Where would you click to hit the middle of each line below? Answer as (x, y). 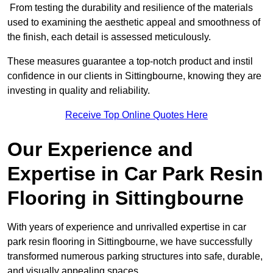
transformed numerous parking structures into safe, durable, (135, 257)
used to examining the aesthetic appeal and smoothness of (134, 23)
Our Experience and (100, 150)
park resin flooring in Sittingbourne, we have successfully (130, 242)
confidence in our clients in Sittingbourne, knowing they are (134, 76)
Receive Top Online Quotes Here (136, 115)
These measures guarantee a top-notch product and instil (130, 62)
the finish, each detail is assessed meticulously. (110, 37)
